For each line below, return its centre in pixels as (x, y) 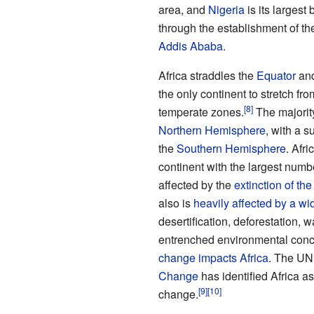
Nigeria (226, 10)
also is (176, 203)
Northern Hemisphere (212, 130)
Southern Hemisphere (231, 149)
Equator (276, 76)
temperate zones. (201, 112)
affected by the (196, 185)
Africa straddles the (207, 76)
